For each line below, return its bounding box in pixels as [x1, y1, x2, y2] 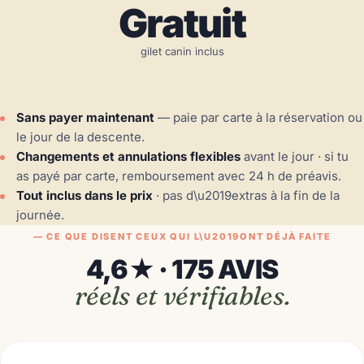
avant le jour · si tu [240, 149, 349, 165]
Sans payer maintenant [16, 110, 154, 126]
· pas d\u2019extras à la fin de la [153, 188, 340, 204]
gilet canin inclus [140, 45, 224, 58]
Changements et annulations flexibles [16, 149, 240, 165]
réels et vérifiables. [74, 279, 290, 312]
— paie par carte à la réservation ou [154, 110, 362, 126]
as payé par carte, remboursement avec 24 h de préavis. [16, 168, 341, 184]
